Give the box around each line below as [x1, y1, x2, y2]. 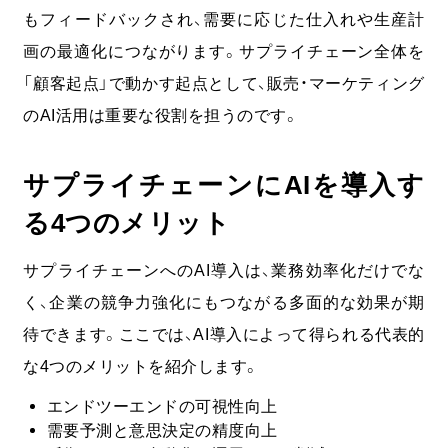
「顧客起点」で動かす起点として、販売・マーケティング [23, 74, 425, 93]
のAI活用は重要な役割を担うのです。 [23, 106, 300, 125]
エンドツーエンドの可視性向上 [46, 396, 278, 415]
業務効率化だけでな [271, 260, 425, 279]
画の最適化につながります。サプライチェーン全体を [23, 42, 425, 61]
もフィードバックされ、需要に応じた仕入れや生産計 [23, 10, 425, 29]
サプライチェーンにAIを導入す [23, 171, 425, 200]
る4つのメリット [23, 209, 231, 238]
